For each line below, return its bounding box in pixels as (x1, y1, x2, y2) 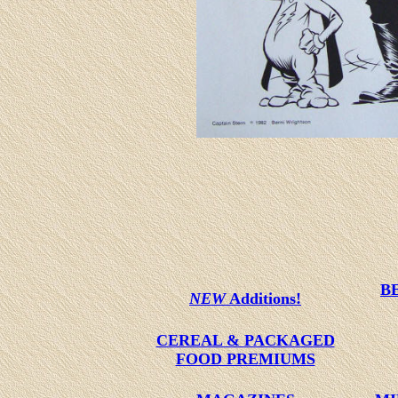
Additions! (226, 290, 301, 307)
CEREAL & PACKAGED (155, 331, 335, 349)
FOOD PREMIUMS (175, 350, 315, 368)
